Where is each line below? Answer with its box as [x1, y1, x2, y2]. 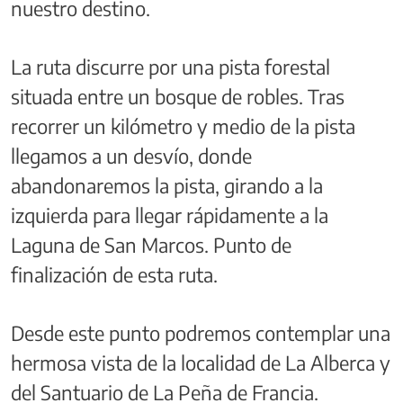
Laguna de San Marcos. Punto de [11, 231, 291, 257]
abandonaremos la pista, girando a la [11, 172, 323, 198]
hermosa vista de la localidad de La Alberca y [11, 349, 390, 375]
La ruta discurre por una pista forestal [11, 53, 330, 79]
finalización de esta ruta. [11, 261, 218, 287]
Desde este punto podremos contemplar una [11, 319, 390, 345]
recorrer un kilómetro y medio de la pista [11, 112, 355, 139]
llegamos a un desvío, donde [11, 142, 252, 168]
